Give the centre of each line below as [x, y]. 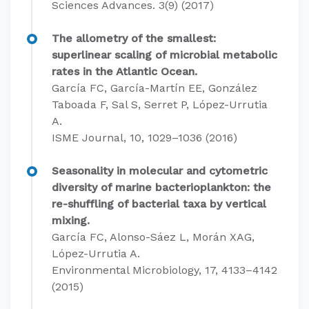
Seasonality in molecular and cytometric [160, 171]
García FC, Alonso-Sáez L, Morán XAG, [153, 237]
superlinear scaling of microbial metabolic [165, 55]
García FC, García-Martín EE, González [154, 88]
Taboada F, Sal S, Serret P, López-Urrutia [160, 104]
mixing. [71, 220]
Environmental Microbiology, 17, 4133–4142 [165, 270]
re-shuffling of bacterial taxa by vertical [159, 204]
